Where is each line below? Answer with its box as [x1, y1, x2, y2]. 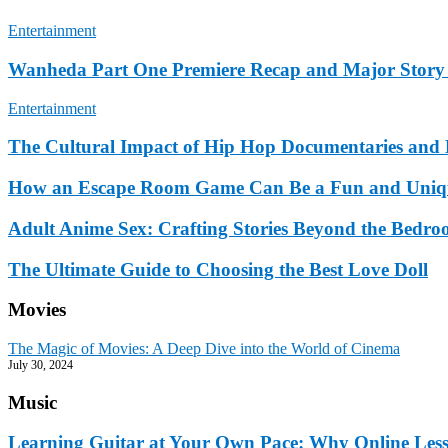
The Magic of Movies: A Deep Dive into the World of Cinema [8, 339, 400, 357]
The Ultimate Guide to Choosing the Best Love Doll [8, 258, 428, 280]
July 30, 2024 [8, 357, 73, 372]
